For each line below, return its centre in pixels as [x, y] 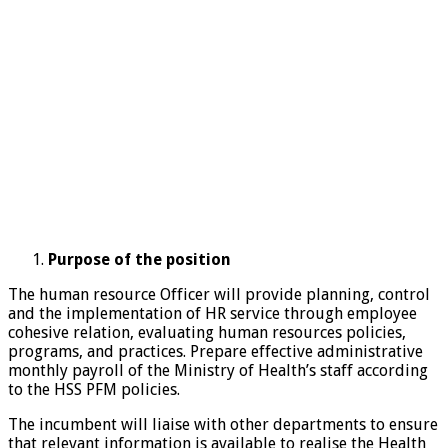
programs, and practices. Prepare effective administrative [215, 352]
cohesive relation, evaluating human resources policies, [207, 333]
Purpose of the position [139, 260]
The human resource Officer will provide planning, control [219, 295]
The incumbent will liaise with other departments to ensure [223, 425]
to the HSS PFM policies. [94, 390]
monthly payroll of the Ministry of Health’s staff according [218, 371]
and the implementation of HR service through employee [212, 314]
